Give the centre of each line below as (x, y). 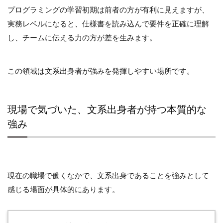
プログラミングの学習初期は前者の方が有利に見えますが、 (108, 10)
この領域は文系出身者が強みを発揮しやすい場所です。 (101, 70)
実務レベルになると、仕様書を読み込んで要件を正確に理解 (108, 24)
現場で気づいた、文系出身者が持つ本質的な (107, 109)
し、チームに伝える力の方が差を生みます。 (82, 38)
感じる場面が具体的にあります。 (63, 189)
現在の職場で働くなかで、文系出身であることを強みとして (108, 175)
